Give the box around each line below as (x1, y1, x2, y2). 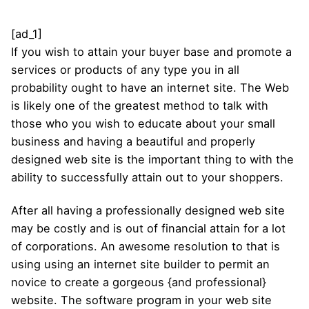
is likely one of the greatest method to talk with (11, 98, 268, 112)
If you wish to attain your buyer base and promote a (11, 44, 292, 59)
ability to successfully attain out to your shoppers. (11, 170, 283, 184)
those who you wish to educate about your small (11, 116, 275, 130)
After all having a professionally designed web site (11, 203, 285, 217)
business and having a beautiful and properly (11, 134, 255, 148)
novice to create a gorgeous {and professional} (11, 275, 266, 289)
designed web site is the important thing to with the (11, 152, 294, 166)
